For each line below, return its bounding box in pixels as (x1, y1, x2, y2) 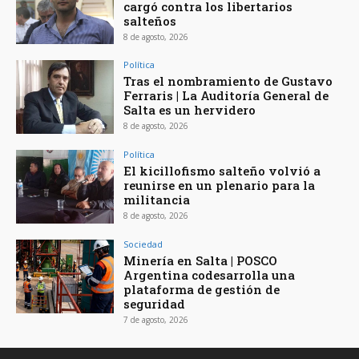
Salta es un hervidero (123, 102, 256, 119)
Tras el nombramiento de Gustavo (123, 73, 333, 90)
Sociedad (123, 237, 163, 250)
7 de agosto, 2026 (123, 313, 189, 325)
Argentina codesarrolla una (123, 266, 296, 283)
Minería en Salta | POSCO (123, 252, 278, 268)
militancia (123, 192, 191, 208)
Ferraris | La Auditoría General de (123, 87, 329, 104)
